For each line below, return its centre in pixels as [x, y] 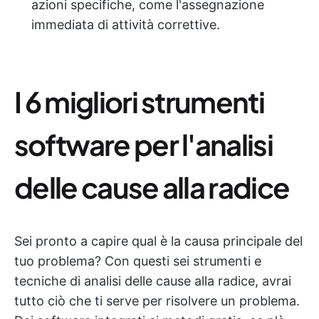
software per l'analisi [144, 144]
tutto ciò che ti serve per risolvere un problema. [157, 300]
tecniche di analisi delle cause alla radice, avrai [153, 281]
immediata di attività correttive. [126, 24]
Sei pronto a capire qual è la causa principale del [158, 241]
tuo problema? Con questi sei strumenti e [138, 261]
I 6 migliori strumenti [140, 101]
